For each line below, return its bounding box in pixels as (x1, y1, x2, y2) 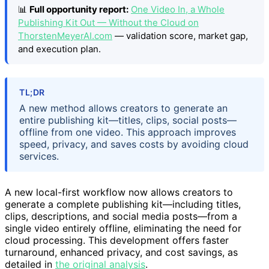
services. (19, 150, 59, 163)
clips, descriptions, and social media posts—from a (5, 210, 237, 223)
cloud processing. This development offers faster (5, 234, 229, 247)
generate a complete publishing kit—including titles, (5, 198, 241, 211)
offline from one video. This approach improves (19, 126, 236, 139)
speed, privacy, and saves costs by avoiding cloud (19, 138, 249, 151)
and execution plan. (18, 43, 101, 55)
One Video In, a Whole (131, 3, 225, 15)
